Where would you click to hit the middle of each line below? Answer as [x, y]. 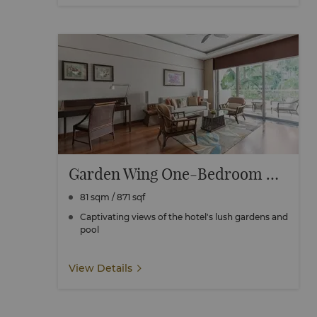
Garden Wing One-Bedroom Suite [272, 174]
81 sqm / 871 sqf [131, 197]
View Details [100, 268]
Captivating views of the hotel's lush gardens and [184, 217]
